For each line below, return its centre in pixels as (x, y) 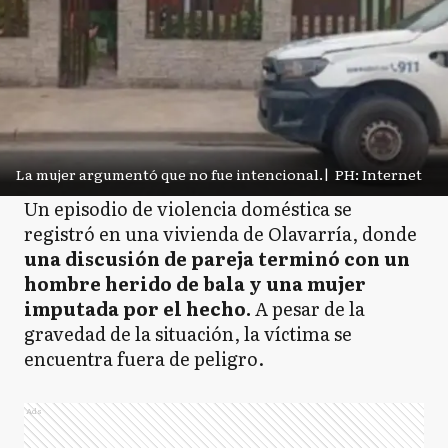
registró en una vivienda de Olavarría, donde (220, 233)
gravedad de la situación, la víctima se (188, 333)
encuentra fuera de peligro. (144, 358)
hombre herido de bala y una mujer (195, 283)
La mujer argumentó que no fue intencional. (169, 173)
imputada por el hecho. (137, 308)
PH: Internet (378, 173)
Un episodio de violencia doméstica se (188, 208)
